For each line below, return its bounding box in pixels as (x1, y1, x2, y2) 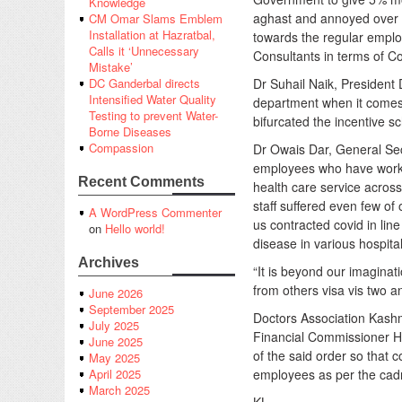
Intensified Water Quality (89, 91, 216, 109)
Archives (78, 255, 139, 271)
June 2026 (89, 284, 143, 302)
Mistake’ (89, 58, 133, 76)
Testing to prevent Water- (89, 107, 218, 125)
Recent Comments (78, 174, 205, 190)
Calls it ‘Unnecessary (89, 42, 199, 60)
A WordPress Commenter (89, 204, 222, 222)
